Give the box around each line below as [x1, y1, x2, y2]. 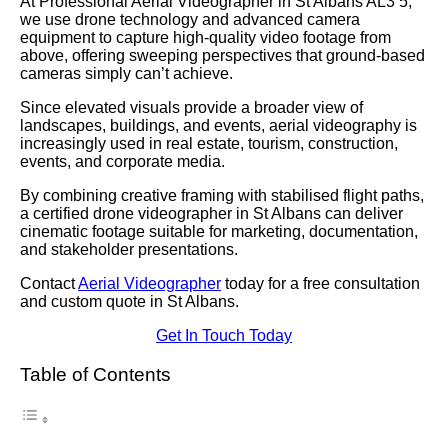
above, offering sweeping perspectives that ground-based [20, 47, 425, 64]
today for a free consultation [221, 275, 420, 292]
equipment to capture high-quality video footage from [20, 29, 391, 46]
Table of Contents [20, 364, 171, 386]
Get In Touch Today [156, 327, 292, 344]
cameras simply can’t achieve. [20, 65, 233, 82]
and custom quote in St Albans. [20, 293, 239, 310]
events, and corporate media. [20, 153, 225, 170]
